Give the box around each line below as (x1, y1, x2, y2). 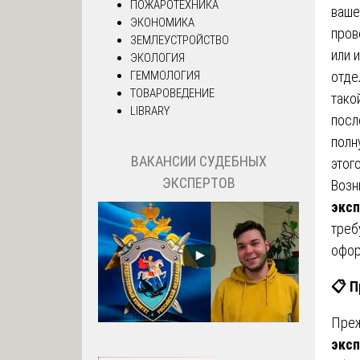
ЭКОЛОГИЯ (130, 51, 185, 66)
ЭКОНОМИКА (130, 15, 194, 31)
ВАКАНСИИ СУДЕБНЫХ (130, 152, 267, 170)
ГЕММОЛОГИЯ (130, 68, 200, 84)
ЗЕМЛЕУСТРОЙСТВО (130, 33, 229, 48)
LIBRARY (130, 104, 170, 119)
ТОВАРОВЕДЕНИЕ (130, 86, 215, 101)
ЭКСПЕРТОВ (162, 174, 235, 191)
